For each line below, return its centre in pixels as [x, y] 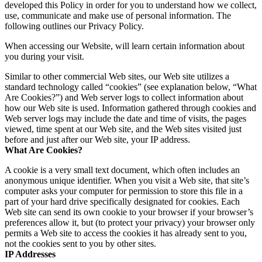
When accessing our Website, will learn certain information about [125, 46]
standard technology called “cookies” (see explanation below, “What [131, 87]
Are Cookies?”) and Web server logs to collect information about [124, 97]
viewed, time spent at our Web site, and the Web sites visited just [123, 129]
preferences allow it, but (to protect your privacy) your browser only [130, 222]
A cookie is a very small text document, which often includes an [122, 170]
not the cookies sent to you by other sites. [80, 243]
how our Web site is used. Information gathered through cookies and [130, 108]
